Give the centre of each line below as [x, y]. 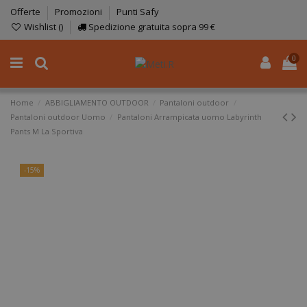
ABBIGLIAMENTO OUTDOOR [97, 102]
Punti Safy [138, 12]
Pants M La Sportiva [47, 131]
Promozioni [79, 12]
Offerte [26, 12]
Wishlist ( [41, 26]
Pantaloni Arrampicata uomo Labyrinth [189, 116]
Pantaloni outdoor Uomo [58, 116]
